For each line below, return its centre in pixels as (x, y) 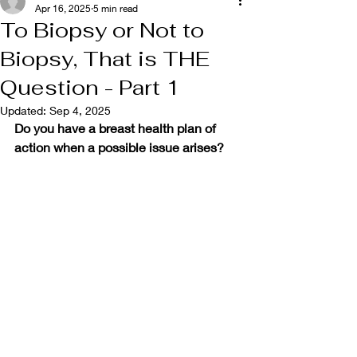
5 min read (116, 8)
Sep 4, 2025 (80, 110)
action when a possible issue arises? (122, 147)
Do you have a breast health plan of (117, 128)
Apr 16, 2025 (63, 8)
